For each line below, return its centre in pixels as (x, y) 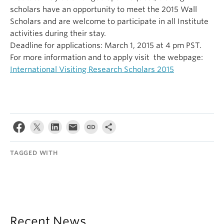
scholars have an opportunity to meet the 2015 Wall (103, 9)
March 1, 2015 (129, 45)
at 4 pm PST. (178, 45)
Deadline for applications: (57, 45)
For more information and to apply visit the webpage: (106, 57)
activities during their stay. (58, 33)
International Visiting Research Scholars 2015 (92, 69)
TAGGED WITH (34, 153)
